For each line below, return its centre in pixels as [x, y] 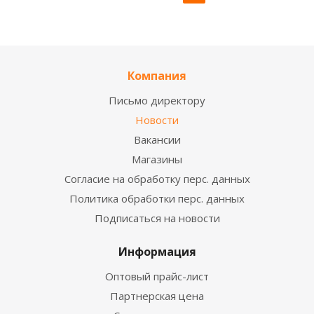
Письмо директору [157, 100]
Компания [157, 75]
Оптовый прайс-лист [157, 276]
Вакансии [157, 139]
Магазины [157, 159]
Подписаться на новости [157, 218]
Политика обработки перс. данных [157, 198]
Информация [157, 251]
